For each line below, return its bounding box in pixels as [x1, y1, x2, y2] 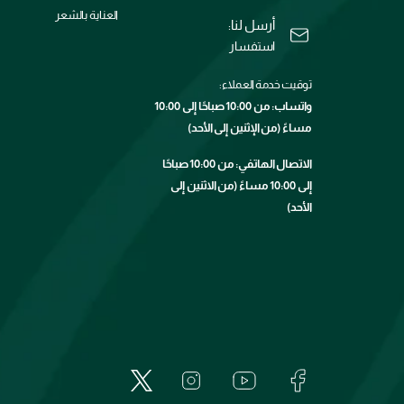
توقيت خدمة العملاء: [219, 78, 312, 92]
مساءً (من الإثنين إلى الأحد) [188, 121, 312, 135]
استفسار [229, 39, 276, 54]
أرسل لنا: [228, 17, 276, 33]
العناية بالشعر [55, 8, 118, 23]
